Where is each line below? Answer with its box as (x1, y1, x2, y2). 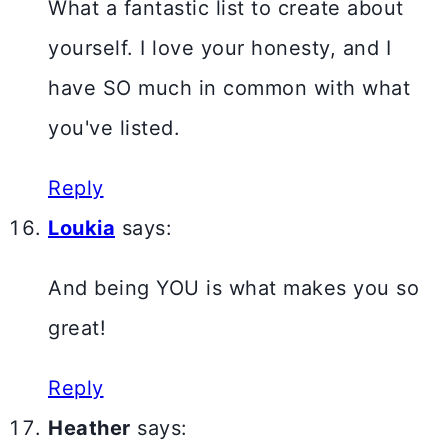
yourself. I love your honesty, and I (48, 36, 391, 61)
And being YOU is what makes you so (48, 276, 419, 301)
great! (48, 316, 106, 341)
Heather (48, 416, 131, 441)
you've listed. (48, 116, 180, 141)
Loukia (48, 216, 115, 241)
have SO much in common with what (48, 76, 410, 101)
